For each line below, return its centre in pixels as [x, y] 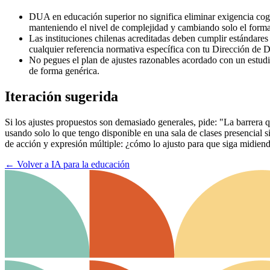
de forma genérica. [64, 71]
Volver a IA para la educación [73, 164]
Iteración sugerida [61, 96]
